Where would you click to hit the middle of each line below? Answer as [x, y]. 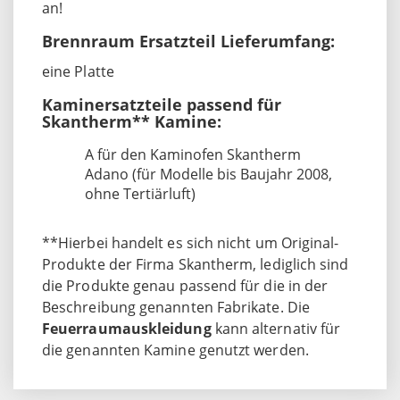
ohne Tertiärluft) [140, 193]
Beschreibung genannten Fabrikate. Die [176, 307]
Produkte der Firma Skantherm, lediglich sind [196, 264]
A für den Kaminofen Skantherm [193, 154]
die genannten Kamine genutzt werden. [175, 350]
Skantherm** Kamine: [132, 121]
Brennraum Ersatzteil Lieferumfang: [188, 41]
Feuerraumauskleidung [127, 328]
